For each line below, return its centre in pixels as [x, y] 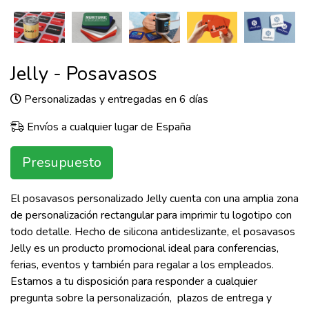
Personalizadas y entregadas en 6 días [115, 100]
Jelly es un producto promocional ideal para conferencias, [144, 249]
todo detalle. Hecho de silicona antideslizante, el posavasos [153, 232]
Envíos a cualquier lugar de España [108, 127]
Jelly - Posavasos [84, 74]
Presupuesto [62, 163]
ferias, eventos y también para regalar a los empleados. [142, 265]
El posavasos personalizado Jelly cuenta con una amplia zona [154, 199]
